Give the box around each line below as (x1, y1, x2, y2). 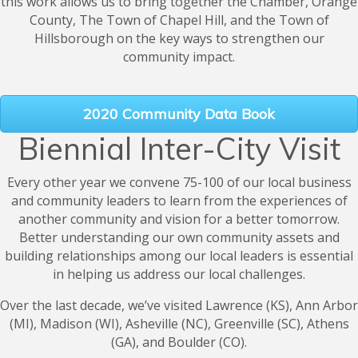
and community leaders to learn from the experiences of (10, 192, 348, 210)
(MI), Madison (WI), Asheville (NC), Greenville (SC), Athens (9, 315, 349, 333)
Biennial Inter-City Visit (18, 129, 340, 169)
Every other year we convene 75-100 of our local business (6, 173, 352, 192)
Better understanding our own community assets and (18, 229, 340, 247)
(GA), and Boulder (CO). (111, 333, 247, 352)
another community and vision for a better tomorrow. (18, 210, 340, 229)
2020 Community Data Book (83, 105, 275, 124)
